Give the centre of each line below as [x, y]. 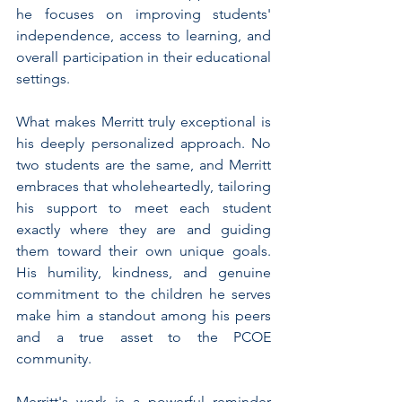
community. [54, 359]
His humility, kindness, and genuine [144, 273]
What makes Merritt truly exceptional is [144, 122]
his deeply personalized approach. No [144, 144]
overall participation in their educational [144, 57]
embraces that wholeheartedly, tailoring [144, 187]
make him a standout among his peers [144, 316]
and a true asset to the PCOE [144, 337]
